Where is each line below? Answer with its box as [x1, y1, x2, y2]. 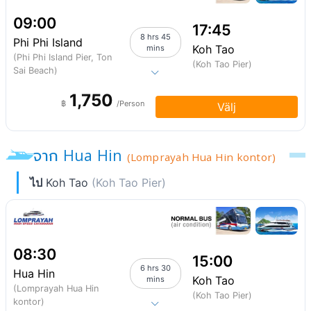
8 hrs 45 [140, 32, 171, 42]
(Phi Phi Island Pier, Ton [13, 52, 112, 62]
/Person [117, 99, 144, 108]
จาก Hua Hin [33, 145, 127, 165]
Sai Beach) [13, 65, 58, 76]
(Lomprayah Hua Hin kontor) [126, 150, 276, 164]
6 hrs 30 [140, 263, 171, 273]
